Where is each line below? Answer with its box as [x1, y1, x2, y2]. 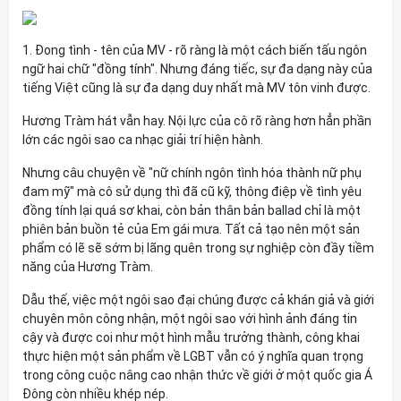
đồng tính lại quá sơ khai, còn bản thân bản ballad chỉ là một [22, 203, 361, 218]
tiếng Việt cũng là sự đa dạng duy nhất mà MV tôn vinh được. [22, 81, 371, 95]
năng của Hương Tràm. [22, 260, 153, 274]
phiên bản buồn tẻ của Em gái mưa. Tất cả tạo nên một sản [22, 222, 360, 236]
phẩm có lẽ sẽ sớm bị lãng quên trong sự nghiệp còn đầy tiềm [22, 241, 374, 255]
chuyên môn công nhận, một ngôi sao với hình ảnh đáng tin [22, 311, 357, 326]
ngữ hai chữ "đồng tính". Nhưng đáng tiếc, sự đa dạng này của [22, 62, 372, 76]
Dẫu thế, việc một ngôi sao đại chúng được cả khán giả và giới [22, 293, 374, 307]
